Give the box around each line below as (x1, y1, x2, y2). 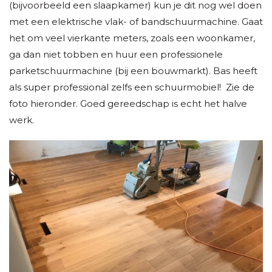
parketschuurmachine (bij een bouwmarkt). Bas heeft (9, 65, 257, 77)
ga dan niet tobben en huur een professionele (9, 49, 223, 61)
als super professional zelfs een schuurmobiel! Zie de (9, 81, 254, 93)
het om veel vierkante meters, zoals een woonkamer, (9, 32, 255, 44)
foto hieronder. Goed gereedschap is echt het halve (9, 98, 247, 110)
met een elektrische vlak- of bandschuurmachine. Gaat (9, 16, 263, 28)
